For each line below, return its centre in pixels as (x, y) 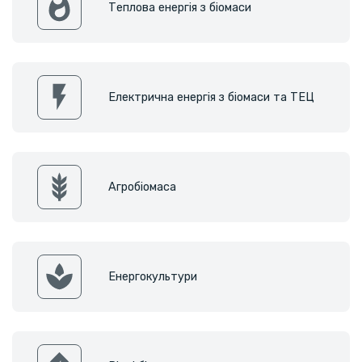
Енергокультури (152, 276)
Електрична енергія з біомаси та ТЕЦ (211, 97)
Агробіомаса (142, 187)
